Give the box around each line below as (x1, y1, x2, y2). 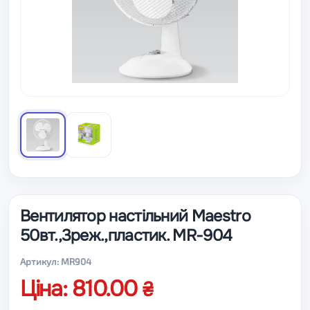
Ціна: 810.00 (20, 275, 143, 303)
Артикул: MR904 (20, 256, 91, 267)
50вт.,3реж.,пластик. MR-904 (20, 225, 232, 246)
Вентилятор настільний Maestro (20, 206, 250, 226)
